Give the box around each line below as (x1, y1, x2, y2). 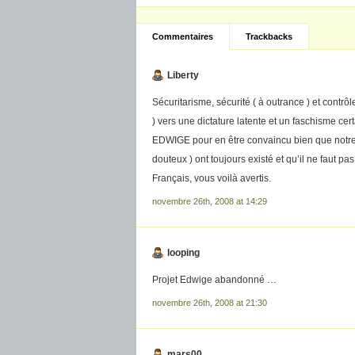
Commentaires (152, 32, 213, 41)
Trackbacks (246, 32, 292, 41)
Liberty (167, 70, 199, 81)
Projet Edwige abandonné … (152, 274, 277, 285)
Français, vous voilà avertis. (152, 173, 271, 184)
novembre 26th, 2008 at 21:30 (152, 298, 267, 307)
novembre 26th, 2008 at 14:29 (152, 197, 267, 206)
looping (167, 247, 200, 258)
